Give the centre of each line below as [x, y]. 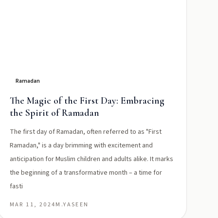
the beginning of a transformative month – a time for [86, 173]
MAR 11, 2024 [33, 205]
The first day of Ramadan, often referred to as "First [85, 132]
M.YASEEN [72, 205]
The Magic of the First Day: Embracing [87, 101]
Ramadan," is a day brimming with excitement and [81, 145]
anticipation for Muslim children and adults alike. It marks [91, 159]
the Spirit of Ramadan [54, 113]
